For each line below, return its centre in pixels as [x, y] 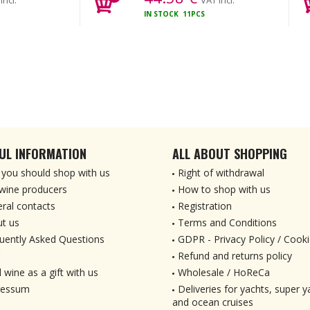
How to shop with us [224, 189]
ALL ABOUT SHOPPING [230, 154]
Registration [205, 206]
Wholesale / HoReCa [224, 272]
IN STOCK [163, 14]
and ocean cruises [213, 302]
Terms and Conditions [227, 222]
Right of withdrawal [221, 173]
